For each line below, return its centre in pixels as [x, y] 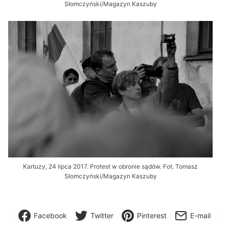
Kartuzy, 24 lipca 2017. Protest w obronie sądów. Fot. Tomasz [110, 167]
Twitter [102, 216]
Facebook [50, 216]
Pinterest [152, 216]
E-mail [200, 216]
